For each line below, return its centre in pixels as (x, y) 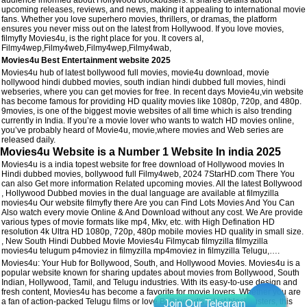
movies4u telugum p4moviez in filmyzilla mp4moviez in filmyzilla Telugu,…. (140, 250)
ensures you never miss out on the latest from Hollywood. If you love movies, (143, 28)
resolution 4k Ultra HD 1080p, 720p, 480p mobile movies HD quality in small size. (152, 231)
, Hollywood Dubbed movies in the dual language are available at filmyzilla (140, 193)
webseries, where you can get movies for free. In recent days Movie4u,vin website (152, 91)
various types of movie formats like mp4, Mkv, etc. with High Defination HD (138, 222)
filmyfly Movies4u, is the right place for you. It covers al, (102, 38)
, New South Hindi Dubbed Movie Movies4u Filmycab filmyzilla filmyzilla (135, 241)
